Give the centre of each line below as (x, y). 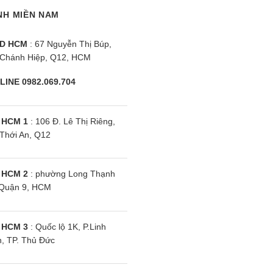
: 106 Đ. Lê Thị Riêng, (71, 121)
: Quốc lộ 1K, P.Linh (67, 226)
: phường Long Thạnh (71, 174)
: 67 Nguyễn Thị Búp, (69, 44)
